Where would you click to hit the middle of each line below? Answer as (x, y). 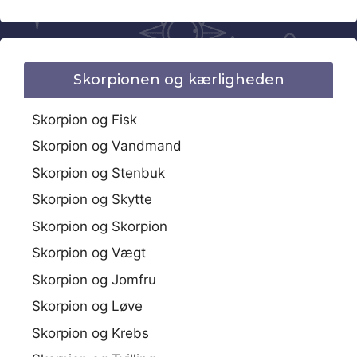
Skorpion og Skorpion (100, 226)
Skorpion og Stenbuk (98, 173)
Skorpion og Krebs (90, 333)
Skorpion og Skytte (92, 199)
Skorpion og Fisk (84, 119)
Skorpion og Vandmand (107, 146)
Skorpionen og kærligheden (178, 79)
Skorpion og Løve (87, 306)
